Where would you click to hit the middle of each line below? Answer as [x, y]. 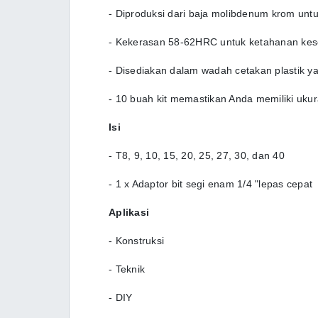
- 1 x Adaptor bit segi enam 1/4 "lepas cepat [210, 184]
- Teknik [127, 269]
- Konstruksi [136, 241]
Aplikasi [131, 212]
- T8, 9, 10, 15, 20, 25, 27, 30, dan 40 [197, 155]
